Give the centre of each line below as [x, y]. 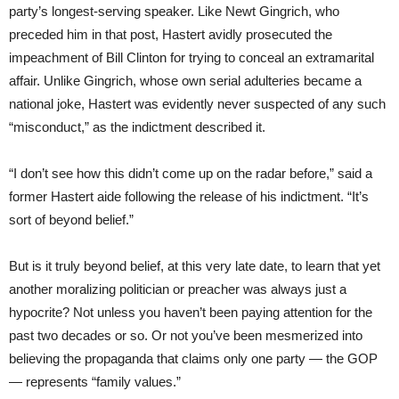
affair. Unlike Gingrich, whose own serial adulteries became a [185, 80]
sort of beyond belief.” [71, 219]
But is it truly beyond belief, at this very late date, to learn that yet [195, 265]
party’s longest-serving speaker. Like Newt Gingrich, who [174, 11]
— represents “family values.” [95, 381]
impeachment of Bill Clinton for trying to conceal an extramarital [191, 57]
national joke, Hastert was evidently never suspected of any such [197, 103]
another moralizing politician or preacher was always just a [178, 289]
